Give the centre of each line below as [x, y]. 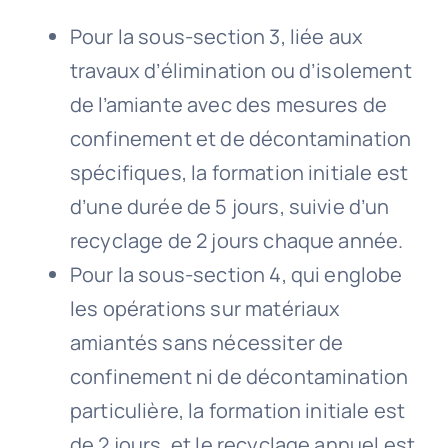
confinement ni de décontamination [239, 377]
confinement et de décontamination [240, 139]
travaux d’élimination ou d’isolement [240, 71]
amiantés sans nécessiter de [206, 343]
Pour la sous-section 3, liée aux [216, 37]
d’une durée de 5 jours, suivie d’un [229, 207]
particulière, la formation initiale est [237, 411]
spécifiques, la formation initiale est [239, 173]
